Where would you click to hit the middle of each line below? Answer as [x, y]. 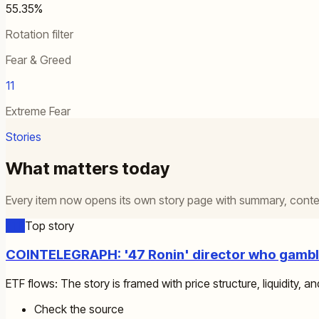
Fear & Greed [38, 60]
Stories [23, 137]
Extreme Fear [38, 111]
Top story [49, 226]
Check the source [79, 309]
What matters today [88, 169]
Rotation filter [40, 35]
